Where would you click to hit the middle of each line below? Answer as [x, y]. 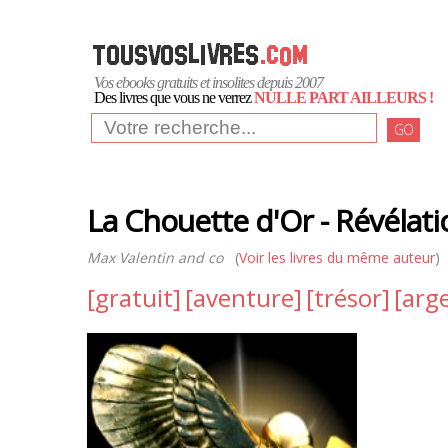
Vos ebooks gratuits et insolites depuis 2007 [208, 82]
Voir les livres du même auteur [337, 257]
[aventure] [243, 297]
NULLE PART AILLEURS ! [343, 97]
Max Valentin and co [155, 257]
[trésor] [348, 297]
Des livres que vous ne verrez [174, 97]
